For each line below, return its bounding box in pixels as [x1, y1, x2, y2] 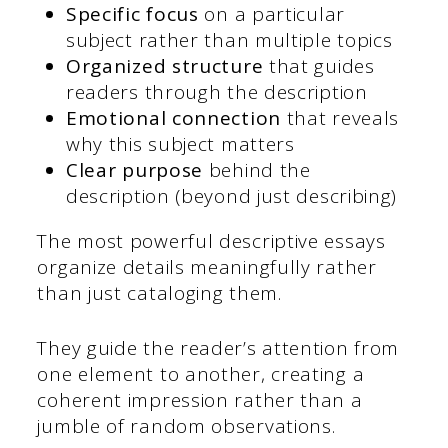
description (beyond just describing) [65, 183, 398, 210]
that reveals [280, 105, 400, 132]
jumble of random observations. [37, 412, 336, 439]
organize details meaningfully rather [37, 254, 377, 281]
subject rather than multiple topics [65, 27, 393, 54]
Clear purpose [65, 157, 204, 184]
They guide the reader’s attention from [37, 334, 400, 361]
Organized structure [65, 53, 264, 80]
